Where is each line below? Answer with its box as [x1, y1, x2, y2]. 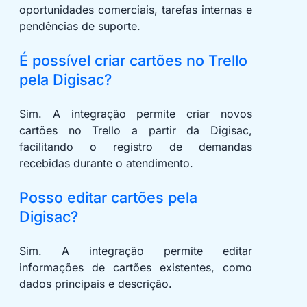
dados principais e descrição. [19, 277, 172, 291]
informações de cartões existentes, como [19, 260, 252, 275]
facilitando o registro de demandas [19, 140, 252, 154]
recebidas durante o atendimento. [19, 156, 193, 171]
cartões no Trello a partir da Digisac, [19, 123, 252, 138]
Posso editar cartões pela [19, 188, 197, 207]
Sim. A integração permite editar [19, 244, 252, 258]
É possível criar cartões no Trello [19, 51, 247, 70]
